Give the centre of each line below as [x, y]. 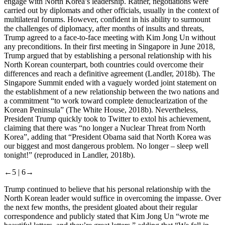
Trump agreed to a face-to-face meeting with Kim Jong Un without [110, 37]
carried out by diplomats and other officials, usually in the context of [111, 10]
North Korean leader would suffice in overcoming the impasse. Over [113, 198]
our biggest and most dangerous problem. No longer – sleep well [106, 146]
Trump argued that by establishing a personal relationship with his [108, 55]
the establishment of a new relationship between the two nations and [111, 91]
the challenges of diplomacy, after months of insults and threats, [104, 28]
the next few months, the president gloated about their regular [101, 207]
